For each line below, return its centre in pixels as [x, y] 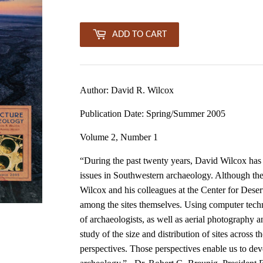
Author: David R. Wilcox [127, 90]
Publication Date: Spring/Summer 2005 [153, 113]
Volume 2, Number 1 [119, 137]
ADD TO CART [139, 34]
